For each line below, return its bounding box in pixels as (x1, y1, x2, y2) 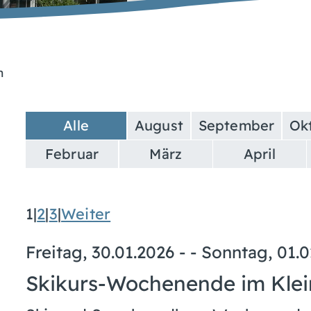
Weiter (61, 203, 111, 223)
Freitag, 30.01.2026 (25, 241, 174, 262)
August (134, 116, 184, 134)
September (198, 116, 275, 134)
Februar (44, 145, 99, 163)
